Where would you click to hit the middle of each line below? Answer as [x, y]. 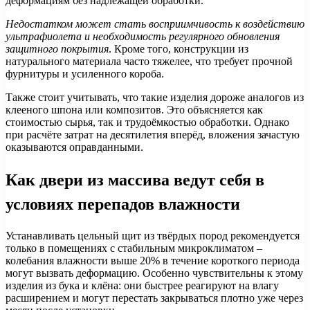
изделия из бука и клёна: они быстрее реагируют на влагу [142, 285]
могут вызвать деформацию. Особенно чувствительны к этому [154, 273]
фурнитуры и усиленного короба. [85, 73]
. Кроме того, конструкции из [179, 48]
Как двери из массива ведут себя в [135, 179]
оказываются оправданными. [74, 147]
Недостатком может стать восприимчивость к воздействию [155, 24]
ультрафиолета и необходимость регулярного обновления [143, 36]
